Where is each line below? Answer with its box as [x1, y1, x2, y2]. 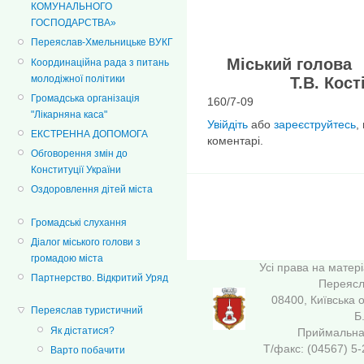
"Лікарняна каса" [31, 108, 107, 120]
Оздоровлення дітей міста [31, 184, 153, 196]
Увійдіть [207, 117, 248, 131]
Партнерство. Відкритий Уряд [31, 272, 168, 284]
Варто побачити [50, 344, 125, 356]
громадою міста [31, 252, 103, 264]
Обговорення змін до [31, 148, 128, 160]
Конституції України [31, 164, 121, 176]
